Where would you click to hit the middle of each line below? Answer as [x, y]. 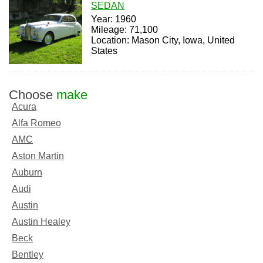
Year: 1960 [114, 19]
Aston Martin [38, 156]
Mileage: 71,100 [125, 30]
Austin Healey [41, 221]
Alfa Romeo [36, 123]
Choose [33, 95]
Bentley [28, 254]
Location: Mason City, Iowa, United [163, 41]
